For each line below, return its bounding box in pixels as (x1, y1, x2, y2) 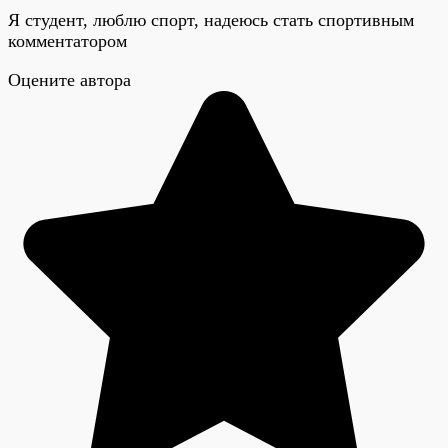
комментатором (8, 31, 127, 51)
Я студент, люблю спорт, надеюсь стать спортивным (8, 10, 414, 30)
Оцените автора (8, 70, 131, 90)
